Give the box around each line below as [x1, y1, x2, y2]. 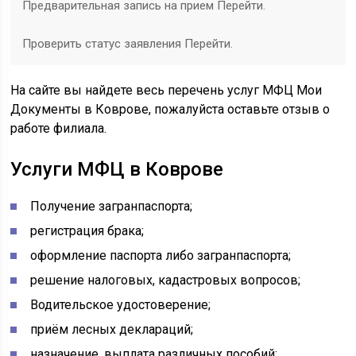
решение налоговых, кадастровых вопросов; [30, 273, 301, 288]
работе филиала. [10, 121, 107, 136]
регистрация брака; [30, 223, 145, 238]
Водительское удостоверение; [30, 297, 211, 312]
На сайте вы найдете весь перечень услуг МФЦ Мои [10, 83, 323, 98]
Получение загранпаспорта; [30, 199, 193, 214]
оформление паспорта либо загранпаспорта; [30, 248, 292, 263]
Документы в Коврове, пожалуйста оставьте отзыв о [10, 102, 331, 117]
